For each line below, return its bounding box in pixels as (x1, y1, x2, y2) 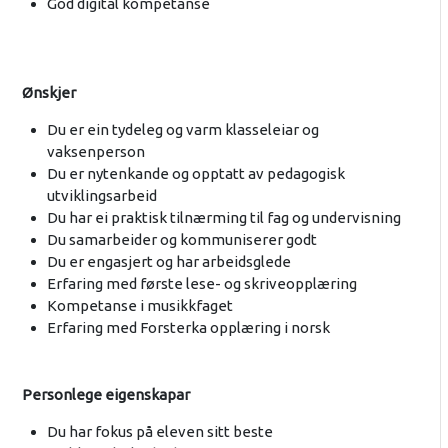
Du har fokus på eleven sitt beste (46, 423, 273, 441)
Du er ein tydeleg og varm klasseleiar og (46, 121, 319, 139)
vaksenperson (46, 143, 148, 161)
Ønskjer (21, 84, 76, 102)
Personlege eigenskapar (21, 386, 190, 404)
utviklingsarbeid (46, 187, 157, 205)
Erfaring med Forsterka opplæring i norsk (46, 319, 330, 337)
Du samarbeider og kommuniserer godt (46, 231, 317, 249)
